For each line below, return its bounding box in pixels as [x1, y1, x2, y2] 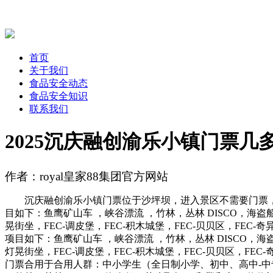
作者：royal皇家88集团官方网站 [5, 169, 168, 183]
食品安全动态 [29, 77, 88, 88]
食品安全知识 [29, 90, 88, 101]
